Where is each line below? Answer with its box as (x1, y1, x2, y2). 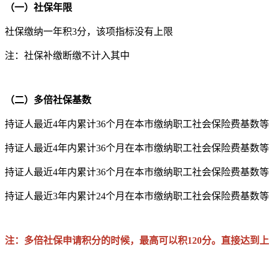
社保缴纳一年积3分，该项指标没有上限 (5, 26, 173, 37)
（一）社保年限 (5, 2, 72, 13)
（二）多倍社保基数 (5, 94, 91, 105)
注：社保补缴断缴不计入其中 (5, 50, 130, 61)
